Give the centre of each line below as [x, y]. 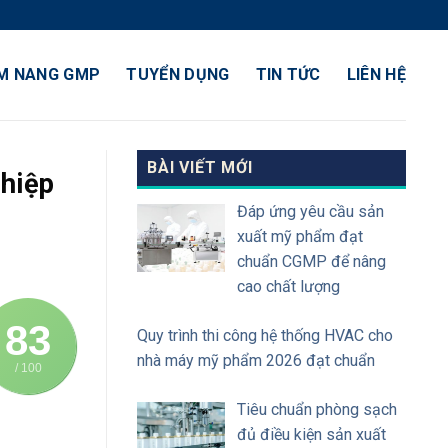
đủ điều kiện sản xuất [311, 434]
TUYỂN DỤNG [178, 74]
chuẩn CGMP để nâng [311, 261]
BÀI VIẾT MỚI [200, 167]
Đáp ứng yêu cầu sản [310, 211]
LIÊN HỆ [376, 74]
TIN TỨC [288, 74]
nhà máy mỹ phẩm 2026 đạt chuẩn [256, 360]
